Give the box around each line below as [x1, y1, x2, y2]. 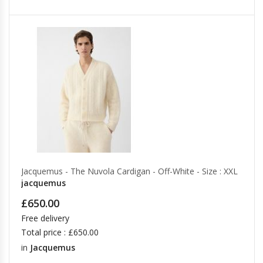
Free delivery [21, 213, 69, 224]
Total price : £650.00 [21, 227, 99, 238]
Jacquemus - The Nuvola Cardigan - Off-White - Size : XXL [21, 166, 238, 177]
